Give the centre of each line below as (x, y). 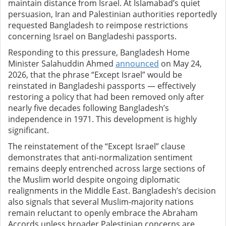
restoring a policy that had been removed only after (106, 97)
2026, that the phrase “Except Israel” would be (95, 75)
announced (137, 64)
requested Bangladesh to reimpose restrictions (98, 25)
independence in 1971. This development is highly (102, 119)
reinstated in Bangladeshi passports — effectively (102, 86)
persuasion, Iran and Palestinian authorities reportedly (112, 14)
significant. (29, 130)
